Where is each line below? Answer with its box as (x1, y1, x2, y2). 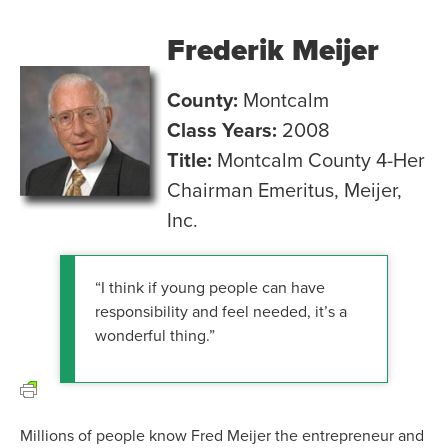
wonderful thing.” (95, 323, 215, 347)
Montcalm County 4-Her (216, 144, 425, 175)
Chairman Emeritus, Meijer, (166, 174, 402, 205)
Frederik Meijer (166, 27, 379, 72)
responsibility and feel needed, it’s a (95, 299, 347, 323)
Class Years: (166, 114, 277, 145)
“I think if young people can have (95, 275, 325, 299)
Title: (166, 144, 212, 175)
